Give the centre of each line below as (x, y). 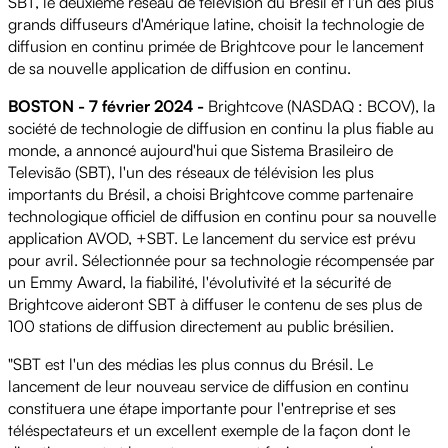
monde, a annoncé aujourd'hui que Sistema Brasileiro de (200, 149)
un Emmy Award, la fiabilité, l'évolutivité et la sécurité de (199, 281)
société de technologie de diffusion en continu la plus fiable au (221, 127)
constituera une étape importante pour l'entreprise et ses (202, 407)
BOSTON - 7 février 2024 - (106, 105)
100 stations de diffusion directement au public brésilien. (201, 325)
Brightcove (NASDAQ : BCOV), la (319, 105)
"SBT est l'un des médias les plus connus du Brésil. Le (190, 363)
